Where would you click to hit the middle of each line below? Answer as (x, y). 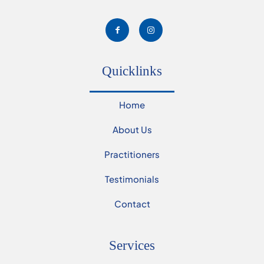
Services (132, 245)
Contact (132, 204)
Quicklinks (132, 71)
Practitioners (132, 154)
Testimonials (132, 179)
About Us (132, 129)
